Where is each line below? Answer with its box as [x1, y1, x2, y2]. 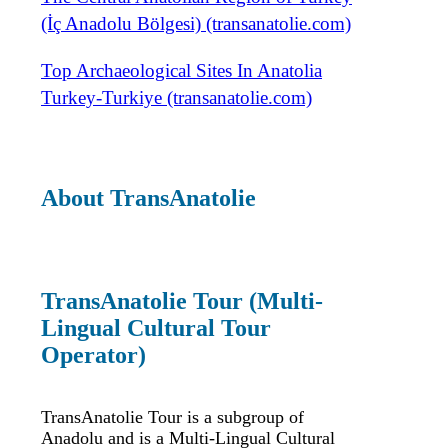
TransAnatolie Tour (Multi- [41, 288, 323, 315]
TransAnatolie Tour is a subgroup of [41, 407, 304, 428]
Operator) [41, 342, 146, 369]
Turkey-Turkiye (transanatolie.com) [41, 86, 312, 108]
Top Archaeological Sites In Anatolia [41, 59, 322, 81]
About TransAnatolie [41, 185, 256, 212]
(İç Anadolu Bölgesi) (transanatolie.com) [41, 12, 351, 34]
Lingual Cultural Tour [41, 315, 271, 342]
